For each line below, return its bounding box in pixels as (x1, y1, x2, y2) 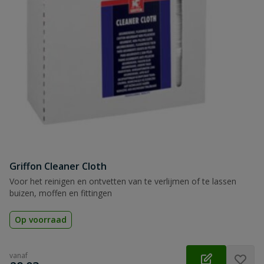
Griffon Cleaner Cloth (9, 160, 107, 173)
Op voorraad (15, 214, 67, 225)
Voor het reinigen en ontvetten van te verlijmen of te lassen (9, 176, 236, 187)
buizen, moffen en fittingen (9, 187, 112, 199)
